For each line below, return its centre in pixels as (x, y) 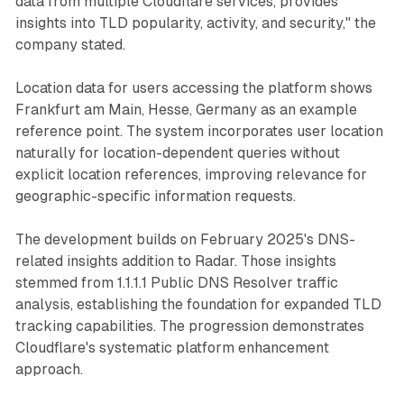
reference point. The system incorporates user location (199, 131)
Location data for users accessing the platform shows (193, 87)
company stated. (70, 44)
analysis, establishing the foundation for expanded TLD (198, 304)
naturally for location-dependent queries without (177, 152)
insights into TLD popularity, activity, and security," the (195, 23)
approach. (49, 369)
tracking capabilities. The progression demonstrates (189, 326)
